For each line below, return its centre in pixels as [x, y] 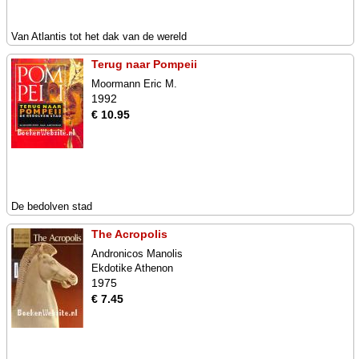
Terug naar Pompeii [144, 64]
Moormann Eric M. [134, 84]
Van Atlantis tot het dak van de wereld [99, 36]
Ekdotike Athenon [132, 268]
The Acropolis [129, 234]
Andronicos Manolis [137, 254]
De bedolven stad [52, 206]
